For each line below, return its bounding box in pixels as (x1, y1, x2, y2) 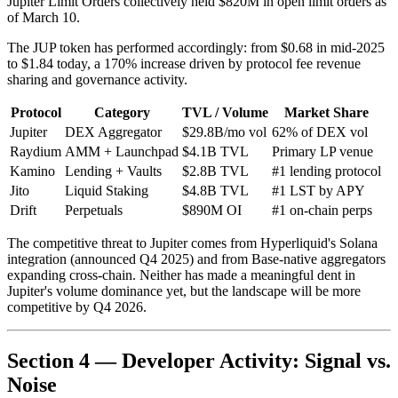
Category (93, 105, 150, 121)
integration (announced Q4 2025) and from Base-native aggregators (7, 251, 386, 267)
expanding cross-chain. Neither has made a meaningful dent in (7, 267, 355, 283)
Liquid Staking (65, 183, 148, 199)
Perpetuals (65, 203, 123, 219)
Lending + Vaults (65, 163, 162, 179)
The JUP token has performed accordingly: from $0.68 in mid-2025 (7, 40, 385, 56)
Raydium (10, 144, 61, 160)
